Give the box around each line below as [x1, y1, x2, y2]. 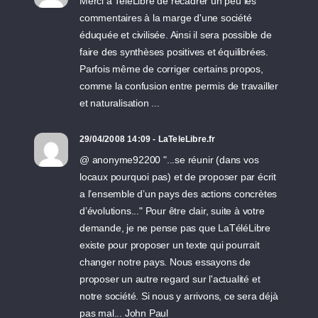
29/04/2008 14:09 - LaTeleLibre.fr [79, 134, 216, 145]
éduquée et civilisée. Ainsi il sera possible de [79, 29, 272, 41]
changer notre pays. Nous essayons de [79, 256, 251, 268]
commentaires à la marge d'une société [79, 12, 252, 24]
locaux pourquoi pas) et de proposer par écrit [79, 171, 277, 183]
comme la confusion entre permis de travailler [79, 80, 279, 92]
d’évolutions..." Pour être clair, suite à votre [79, 205, 265, 217]
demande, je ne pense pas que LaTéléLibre [79, 222, 271, 234]
